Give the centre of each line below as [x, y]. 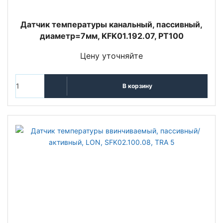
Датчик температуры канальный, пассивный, [111, 24]
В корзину [137, 86]
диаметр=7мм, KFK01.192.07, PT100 [111, 36]
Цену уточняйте [111, 56]
